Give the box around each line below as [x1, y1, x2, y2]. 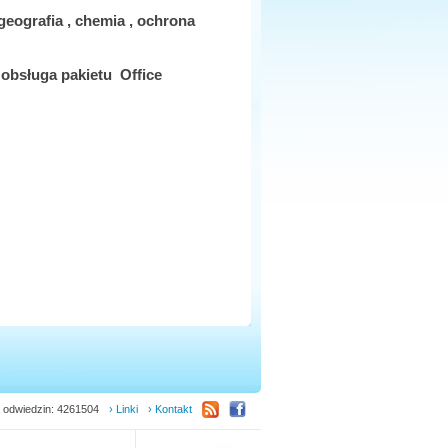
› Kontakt [148, 403, 192, 415]
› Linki [109, 403, 138, 415]
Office [120, 66, 162, 83]
